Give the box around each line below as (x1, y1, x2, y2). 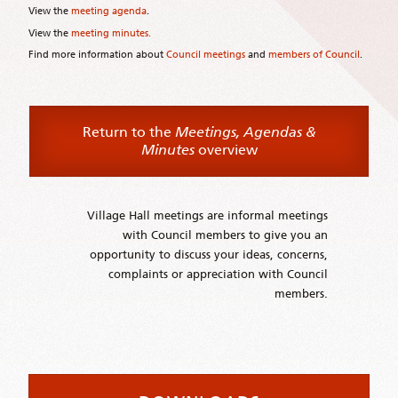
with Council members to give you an (123, 228, 329, 243)
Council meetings (166, 48, 245, 61)
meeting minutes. (71, 26, 151, 39)
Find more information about (28, 48, 166, 61)
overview (194, 141, 258, 159)
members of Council (268, 48, 360, 61)
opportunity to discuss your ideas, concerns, (90, 248, 329, 262)
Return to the (82, 123, 175, 141)
